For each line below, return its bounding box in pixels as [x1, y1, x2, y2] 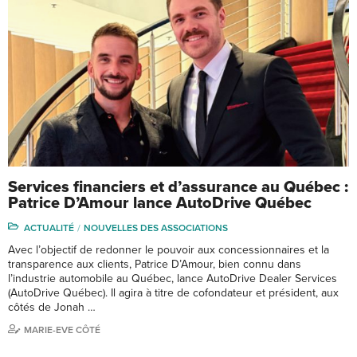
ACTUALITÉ [24, 222, 74, 233]
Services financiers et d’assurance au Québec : [8, 177, 348, 197]
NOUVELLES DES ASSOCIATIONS [84, 222, 228, 233]
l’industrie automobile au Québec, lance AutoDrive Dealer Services [8, 271, 337, 285]
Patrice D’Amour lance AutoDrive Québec [8, 193, 312, 213]
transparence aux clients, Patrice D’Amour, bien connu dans [8, 257, 301, 271]
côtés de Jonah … [8, 300, 96, 314]
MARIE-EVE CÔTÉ [24, 324, 100, 335]
